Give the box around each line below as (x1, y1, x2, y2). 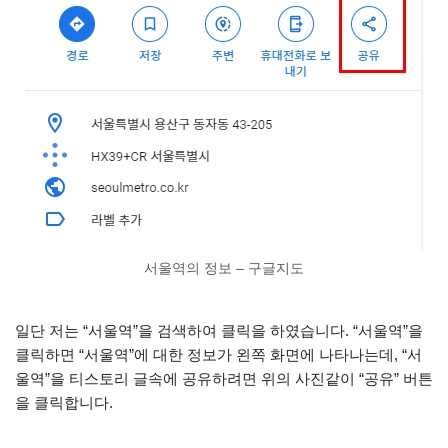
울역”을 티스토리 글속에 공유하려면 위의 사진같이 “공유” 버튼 (15, 369, 433, 387)
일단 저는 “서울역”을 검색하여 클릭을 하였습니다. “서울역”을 (15, 321, 423, 339)
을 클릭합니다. (15, 393, 117, 411)
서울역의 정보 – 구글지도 (144, 261, 304, 276)
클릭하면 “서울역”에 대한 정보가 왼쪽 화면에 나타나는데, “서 (15, 345, 422, 363)
